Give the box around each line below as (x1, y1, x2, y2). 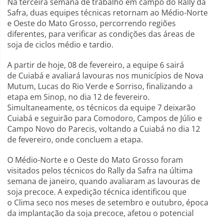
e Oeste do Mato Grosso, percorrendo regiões (7, 18, 176, 29)
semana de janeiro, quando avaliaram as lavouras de (7, 176, 200, 187)
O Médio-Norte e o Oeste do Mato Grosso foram (7, 155, 183, 166)
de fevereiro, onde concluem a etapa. (7, 134, 143, 145)
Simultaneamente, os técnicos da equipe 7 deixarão (7, 102, 196, 113)
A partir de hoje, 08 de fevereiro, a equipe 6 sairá (7, 60, 184, 71)
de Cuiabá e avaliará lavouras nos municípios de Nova (7, 70, 203, 81)
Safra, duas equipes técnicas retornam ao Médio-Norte (7, 7, 208, 18)
